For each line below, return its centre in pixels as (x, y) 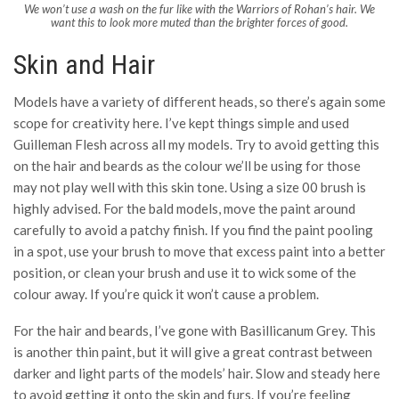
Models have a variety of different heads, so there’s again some (199, 101)
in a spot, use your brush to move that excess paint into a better (199, 251)
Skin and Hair (84, 64)
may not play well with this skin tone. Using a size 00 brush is (190, 187)
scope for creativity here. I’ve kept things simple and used (181, 122)
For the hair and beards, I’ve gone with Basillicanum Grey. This (195, 330)
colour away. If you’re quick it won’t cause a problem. (166, 293)
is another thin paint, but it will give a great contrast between (193, 351)
